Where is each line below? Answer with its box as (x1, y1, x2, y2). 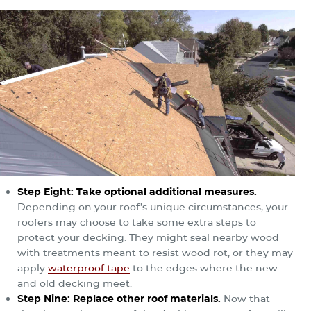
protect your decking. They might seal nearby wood (17, 230, 279, 244)
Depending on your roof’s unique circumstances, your (17, 200, 288, 213)
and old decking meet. (17, 276, 132, 289)
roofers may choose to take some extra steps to (17, 215, 256, 228)
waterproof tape (48, 261, 130, 274)
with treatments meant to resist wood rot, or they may (17, 246, 293, 259)
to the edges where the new (130, 261, 278, 274)
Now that (221, 292, 270, 305)
